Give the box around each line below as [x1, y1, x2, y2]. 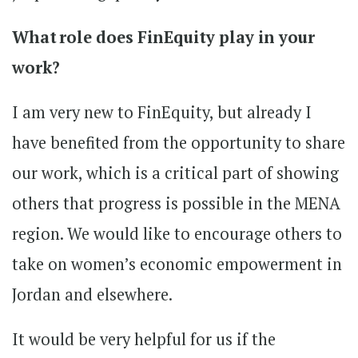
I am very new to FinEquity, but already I [12, 101, 312, 123]
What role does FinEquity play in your [12, 26, 315, 48]
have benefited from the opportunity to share [12, 131, 345, 153]
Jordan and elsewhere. [12, 283, 173, 305]
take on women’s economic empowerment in [12, 253, 342, 275]
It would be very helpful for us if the [12, 328, 276, 350]
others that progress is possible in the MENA [12, 192, 340, 214]
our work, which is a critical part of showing [12, 161, 339, 184]
